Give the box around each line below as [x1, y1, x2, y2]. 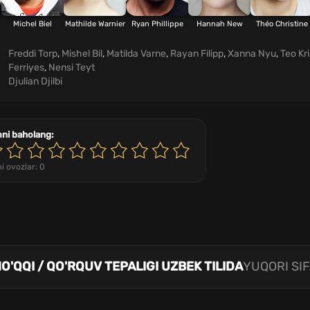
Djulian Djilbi [8, 75, 62, 87]
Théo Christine [255, 19, 308, 28]
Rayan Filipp [170, 48, 224, 60]
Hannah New [196, 19, 243, 28]
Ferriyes [8, 62, 44, 73]
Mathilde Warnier [64, 19, 125, 28]
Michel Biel [13, 19, 52, 28]
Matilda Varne [107, 48, 166, 60]
